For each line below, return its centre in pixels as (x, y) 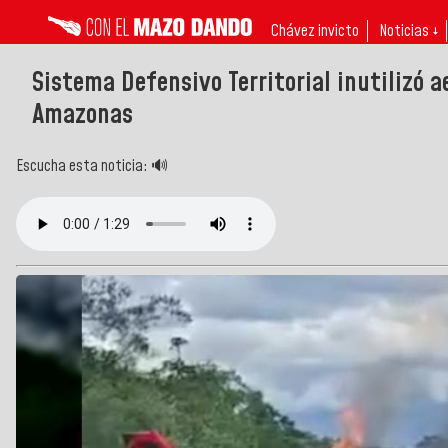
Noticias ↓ (408, 31)
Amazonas (82, 114)
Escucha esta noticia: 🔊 (92, 165)
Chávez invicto (315, 31)
